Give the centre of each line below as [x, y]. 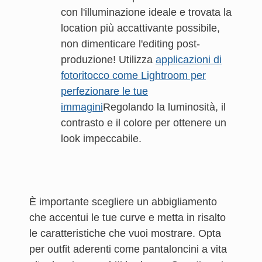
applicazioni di [189, 60]
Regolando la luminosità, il [164, 107]
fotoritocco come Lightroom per [133, 75]
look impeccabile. [101, 139]
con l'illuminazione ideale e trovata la [146, 12]
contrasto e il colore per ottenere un [144, 123]
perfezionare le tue [104, 91]
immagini [82, 107]
